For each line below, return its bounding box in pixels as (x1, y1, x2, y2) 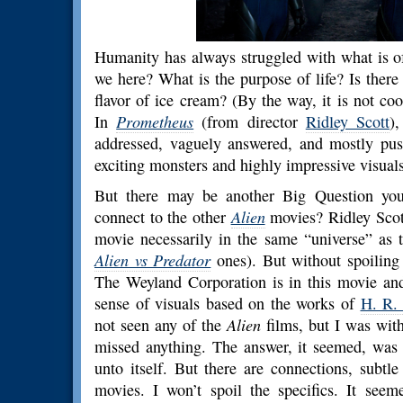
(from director (193, 111, 306, 132)
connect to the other (94, 206, 231, 228)
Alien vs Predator (94, 249, 211, 271)
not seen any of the (94, 314, 227, 336)
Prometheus (116, 111, 194, 132)
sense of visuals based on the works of (94, 292, 361, 314)
